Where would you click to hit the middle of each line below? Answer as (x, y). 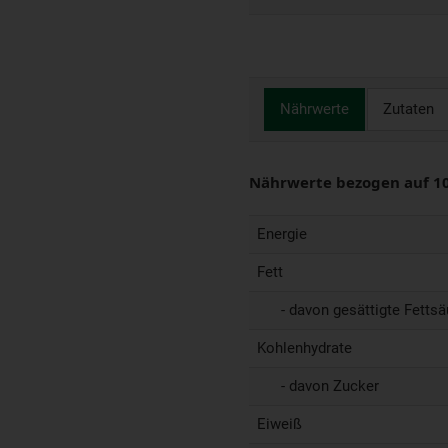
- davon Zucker (318, 385)
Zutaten (408, 108)
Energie (282, 233)
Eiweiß (279, 423)
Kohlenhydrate (304, 347)
